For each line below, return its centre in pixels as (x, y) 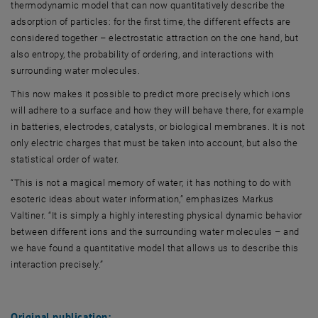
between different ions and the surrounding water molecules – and (155, 231)
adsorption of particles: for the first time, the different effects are (151, 21)
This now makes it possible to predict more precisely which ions (151, 94)
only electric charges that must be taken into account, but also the (154, 143)
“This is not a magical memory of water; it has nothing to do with (151, 182)
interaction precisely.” (57, 264)
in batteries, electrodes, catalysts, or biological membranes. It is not (158, 126)
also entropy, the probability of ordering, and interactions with (142, 54)
